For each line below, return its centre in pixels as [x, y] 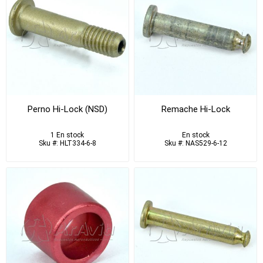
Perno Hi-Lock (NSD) [67, 109]
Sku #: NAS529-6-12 [195, 143]
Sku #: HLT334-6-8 [67, 143]
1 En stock [68, 135]
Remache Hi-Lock [195, 109]
